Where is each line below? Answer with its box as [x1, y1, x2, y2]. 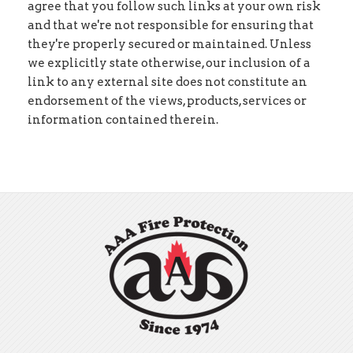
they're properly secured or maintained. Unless [28, 36, 311, 51]
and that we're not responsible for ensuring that [28, 17, 314, 32]
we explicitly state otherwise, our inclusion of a [28, 55, 310, 70]
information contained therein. [28, 112, 218, 127]
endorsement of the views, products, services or [28, 93, 307, 108]
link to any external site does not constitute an [28, 74, 307, 89]
